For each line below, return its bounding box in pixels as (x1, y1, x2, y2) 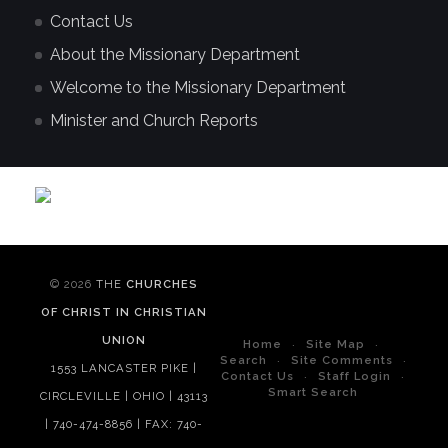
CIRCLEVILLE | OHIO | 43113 (40, 389, 209, 404)
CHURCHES (126, 277, 199, 292)
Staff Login (318, 369, 392, 384)
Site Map (305, 337, 365, 352)
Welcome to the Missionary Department (50, 77, 346, 97)
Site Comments (290, 353, 393, 368)
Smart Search (268, 385, 359, 400)
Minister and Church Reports (50, 110, 258, 130)
